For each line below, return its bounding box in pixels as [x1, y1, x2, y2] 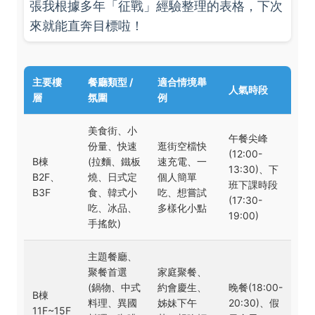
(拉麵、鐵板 [88, 155, 141, 167]
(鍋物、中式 [88, 281, 141, 293]
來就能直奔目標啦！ [30, 18, 143, 33]
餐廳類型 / [88, 76, 133, 88]
